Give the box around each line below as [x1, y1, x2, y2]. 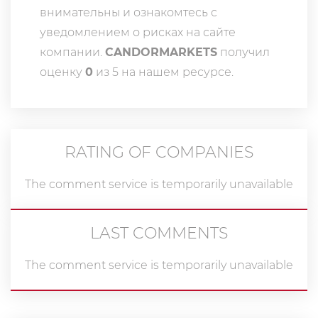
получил [217, 45, 270, 59]
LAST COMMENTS [90, 224, 228, 243]
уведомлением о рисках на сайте [40, 26, 236, 39]
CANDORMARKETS [105, 45, 217, 59]
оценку [40, 65, 85, 79]
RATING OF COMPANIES [65, 143, 253, 162]
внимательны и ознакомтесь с [40, 6, 217, 19]
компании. [40, 45, 105, 59]
